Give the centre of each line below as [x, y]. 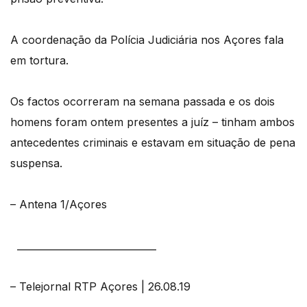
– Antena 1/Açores [59, 204]
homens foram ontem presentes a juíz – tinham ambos [152, 122]
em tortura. [39, 60]
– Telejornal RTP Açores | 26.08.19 [100, 286]
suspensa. [36, 163]
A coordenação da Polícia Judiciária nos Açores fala [147, 39]
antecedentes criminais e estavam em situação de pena [153, 142]
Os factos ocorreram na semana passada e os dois [143, 101]
